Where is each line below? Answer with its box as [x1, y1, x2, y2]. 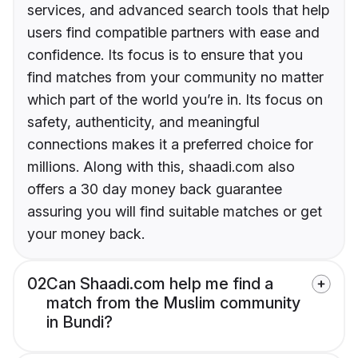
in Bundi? [46, 312, 113, 332]
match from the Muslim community [46, 293, 300, 313]
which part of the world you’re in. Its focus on [27, 91, 323, 109]
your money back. [27, 225, 145, 243]
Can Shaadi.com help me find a [46, 274, 273, 294]
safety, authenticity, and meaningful [27, 113, 260, 131]
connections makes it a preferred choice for [27, 136, 313, 153]
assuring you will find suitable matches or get [27, 203, 322, 221]
